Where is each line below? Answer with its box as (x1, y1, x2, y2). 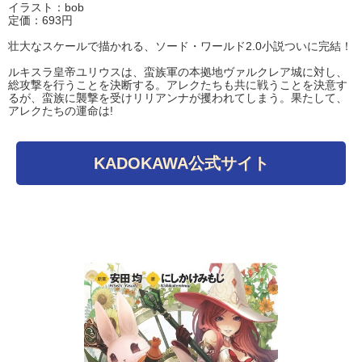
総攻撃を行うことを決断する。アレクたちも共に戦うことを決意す (8, 78, 347, 92)
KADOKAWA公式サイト (93, 154, 269, 173)
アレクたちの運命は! (8, 104, 113, 118)
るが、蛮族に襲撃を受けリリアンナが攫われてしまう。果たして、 (8, 91, 347, 105)
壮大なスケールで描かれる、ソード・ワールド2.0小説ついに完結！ (8, 40, 352, 53)
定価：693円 (8, 14, 73, 27)
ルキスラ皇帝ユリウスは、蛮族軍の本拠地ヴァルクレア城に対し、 (8, 65, 347, 79)
